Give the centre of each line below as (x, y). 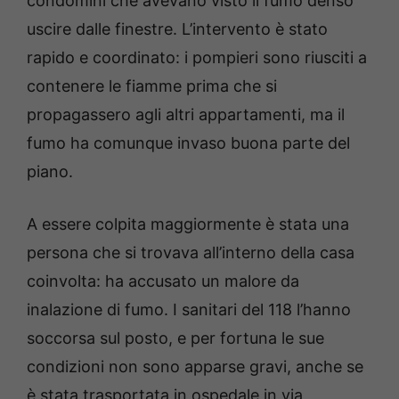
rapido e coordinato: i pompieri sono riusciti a (197, 57)
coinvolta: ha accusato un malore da (163, 281)
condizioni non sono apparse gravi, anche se (195, 366)
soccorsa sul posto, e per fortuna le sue (175, 338)
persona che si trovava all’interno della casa (191, 252)
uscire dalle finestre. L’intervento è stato (177, 28)
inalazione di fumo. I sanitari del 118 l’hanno (189, 309)
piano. (50, 171)
